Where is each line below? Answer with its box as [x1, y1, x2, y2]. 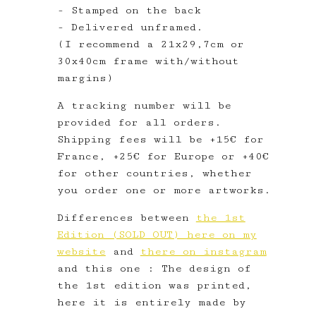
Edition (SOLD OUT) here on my [56, 229, 257, 241]
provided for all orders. [56, 116, 221, 128]
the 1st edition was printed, [56, 279, 252, 291]
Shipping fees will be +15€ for [56, 133, 264, 145]
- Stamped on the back [56, 4, 201, 16]
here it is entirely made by [56, 296, 246, 308]
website [56, 245, 106, 257]
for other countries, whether [56, 167, 252, 179]
